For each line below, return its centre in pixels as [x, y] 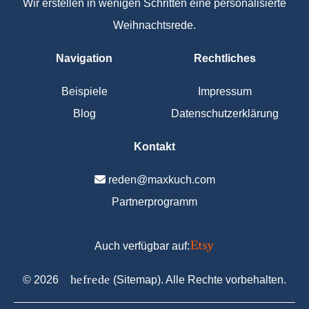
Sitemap [137, 280]
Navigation [84, 59]
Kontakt [154, 147]
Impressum [225, 92]
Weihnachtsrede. [154, 26]
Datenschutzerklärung [225, 114]
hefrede [90, 280]
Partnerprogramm [154, 202]
